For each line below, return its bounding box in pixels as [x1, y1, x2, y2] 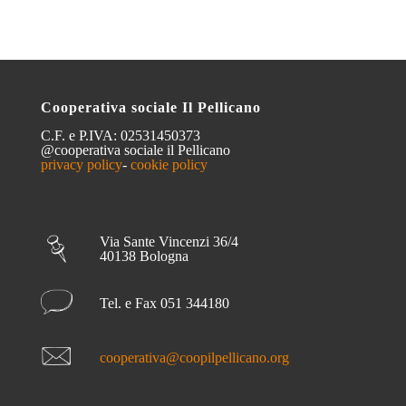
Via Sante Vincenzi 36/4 [100, 234, 238, 250]
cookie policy [130, 157, 208, 173]
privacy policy [41, 157, 122, 173]
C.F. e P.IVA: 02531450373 [41, 128, 200, 144]
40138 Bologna [100, 248, 188, 265]
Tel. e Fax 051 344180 [100, 295, 229, 312]
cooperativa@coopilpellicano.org [100, 350, 289, 366]
